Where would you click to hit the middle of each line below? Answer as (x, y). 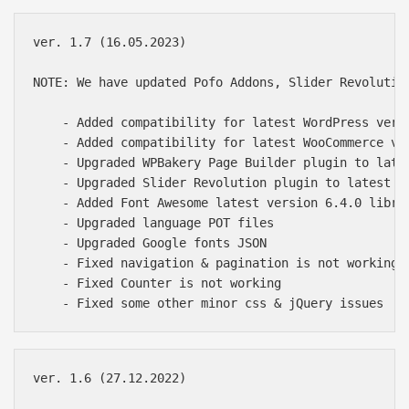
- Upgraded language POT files (153, 223)
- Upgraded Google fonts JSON (150, 243)
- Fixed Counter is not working (157, 283)
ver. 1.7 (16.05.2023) (110, 42)
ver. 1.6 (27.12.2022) (110, 378)
